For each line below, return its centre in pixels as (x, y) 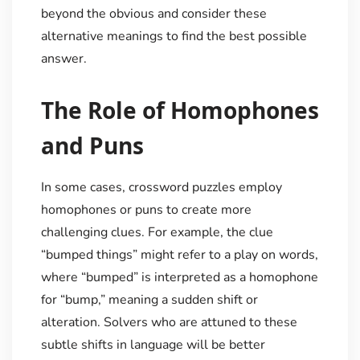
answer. (63, 59)
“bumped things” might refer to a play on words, (179, 255)
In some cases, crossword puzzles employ (161, 188)
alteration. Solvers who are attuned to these (169, 323)
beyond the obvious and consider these (153, 14)
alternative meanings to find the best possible (174, 37)
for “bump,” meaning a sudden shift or (149, 300)
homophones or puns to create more (146, 210)
